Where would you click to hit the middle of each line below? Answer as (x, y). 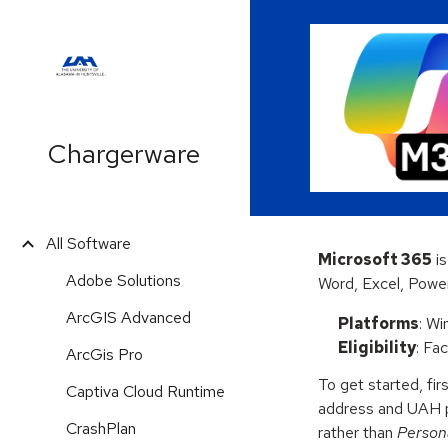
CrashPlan (101, 428)
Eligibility (377, 347)
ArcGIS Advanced (128, 317)
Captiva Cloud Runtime (145, 391)
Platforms (379, 323)
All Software (88, 243)
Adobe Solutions (123, 280)
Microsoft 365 (375, 259)
